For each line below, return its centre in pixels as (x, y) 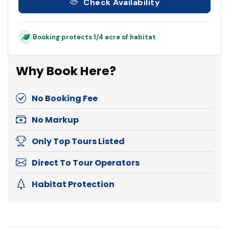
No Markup (55, 120)
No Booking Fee (65, 98)
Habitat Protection (73, 184)
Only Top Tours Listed (78, 141)
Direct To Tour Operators (86, 163)
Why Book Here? (66, 71)
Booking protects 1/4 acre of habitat (94, 37)
